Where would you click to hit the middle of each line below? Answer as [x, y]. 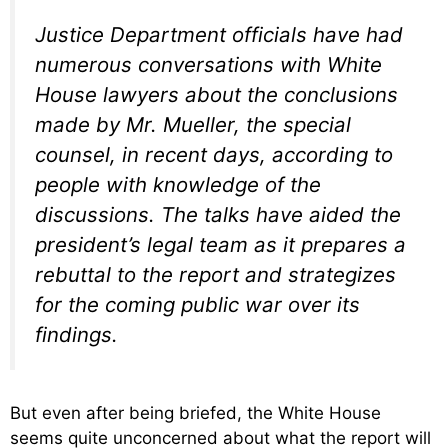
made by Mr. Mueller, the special [193, 125]
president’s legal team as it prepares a [220, 245]
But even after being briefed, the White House [195, 412]
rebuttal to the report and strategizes [215, 275]
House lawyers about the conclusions [216, 95]
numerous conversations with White [208, 65]
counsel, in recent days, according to [214, 155]
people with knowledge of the [178, 185]
